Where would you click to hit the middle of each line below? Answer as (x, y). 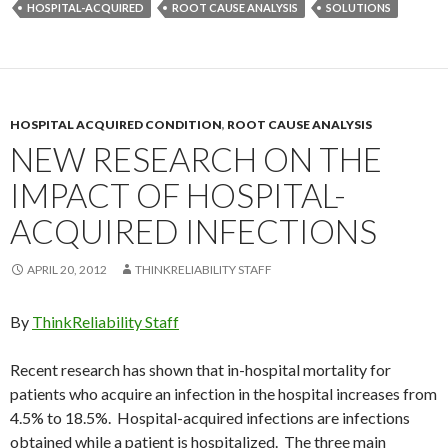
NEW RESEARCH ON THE (196, 159)
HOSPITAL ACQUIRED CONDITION (116, 125)
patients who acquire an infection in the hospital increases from (223, 394)
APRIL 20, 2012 (67, 270)
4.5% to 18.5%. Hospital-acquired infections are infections (210, 418)
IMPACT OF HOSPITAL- (178, 195)
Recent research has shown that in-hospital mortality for (200, 370)
